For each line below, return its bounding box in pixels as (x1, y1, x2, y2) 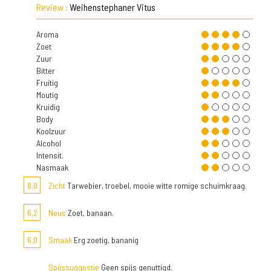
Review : (36, 1, 70, 13)
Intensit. (36, 150, 64, 160)
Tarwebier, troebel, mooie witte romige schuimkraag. (65, 180, 247, 191)
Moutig (36, 90, 58, 100)
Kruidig (36, 102, 60, 112)
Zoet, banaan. (66, 207, 114, 218)
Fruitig (36, 77, 58, 88)
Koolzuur (36, 126, 66, 136)
